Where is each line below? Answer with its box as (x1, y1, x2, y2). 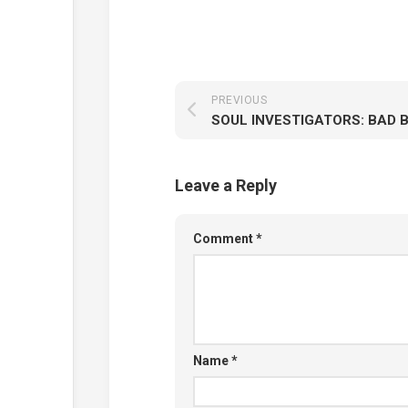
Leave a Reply (175, 175, 277, 195)
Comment (193, 230, 256, 246)
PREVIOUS (211, 93, 267, 107)
